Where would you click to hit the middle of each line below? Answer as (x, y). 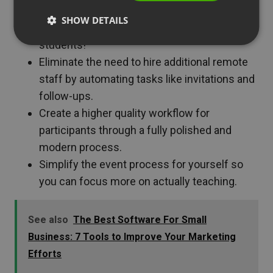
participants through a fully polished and (135, 130)
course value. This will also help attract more (146, 27)
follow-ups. (66, 96)
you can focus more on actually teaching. (138, 181)
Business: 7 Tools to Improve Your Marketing (132, 236)
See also (48, 219)
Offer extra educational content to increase (143, 10)
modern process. (80, 147)
